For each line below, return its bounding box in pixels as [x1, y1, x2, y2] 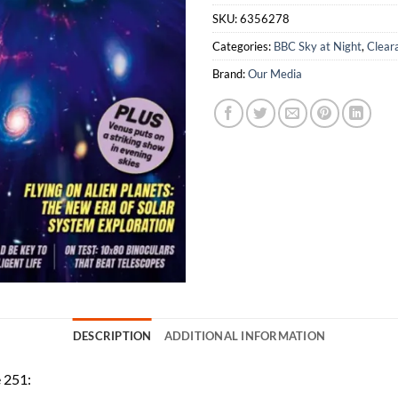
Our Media [248, 67, 302, 82]
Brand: [212, 67, 248, 82]
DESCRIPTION [72, 328, 152, 343]
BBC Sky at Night [274, 39, 362, 54]
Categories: [212, 39, 274, 54]
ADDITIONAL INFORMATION [163, 328, 326, 343]
